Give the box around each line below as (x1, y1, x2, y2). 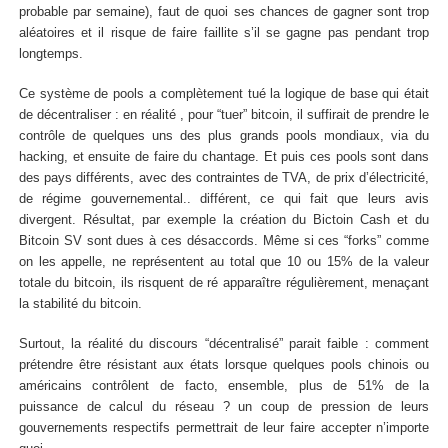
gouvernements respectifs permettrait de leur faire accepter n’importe (18, 420, 430, 435)
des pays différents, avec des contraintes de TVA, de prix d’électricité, (18, 171, 430, 186)
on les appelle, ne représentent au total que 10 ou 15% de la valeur (18, 255, 430, 270)
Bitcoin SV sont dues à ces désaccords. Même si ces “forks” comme (18, 234, 430, 249)
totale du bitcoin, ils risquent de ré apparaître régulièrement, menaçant (18, 276, 430, 291)
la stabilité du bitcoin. (18, 297, 142, 312)
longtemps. (18, 47, 83, 62)
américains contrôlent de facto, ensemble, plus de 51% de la (18, 378, 430, 393)
